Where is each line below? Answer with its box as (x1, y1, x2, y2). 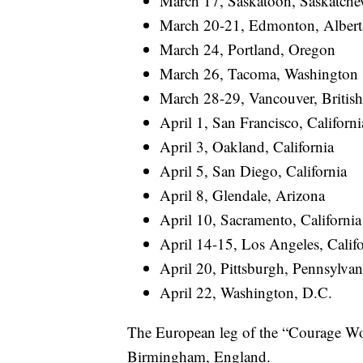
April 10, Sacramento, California (160, 208, 361, 229)
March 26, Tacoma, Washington (160, 62, 358, 83)
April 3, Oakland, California (160, 135, 334, 156)
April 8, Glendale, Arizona (160, 184, 325, 205)
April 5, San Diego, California (160, 160, 347, 181)
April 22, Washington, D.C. (160, 281, 332, 302)
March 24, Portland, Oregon (160, 38, 335, 59)
